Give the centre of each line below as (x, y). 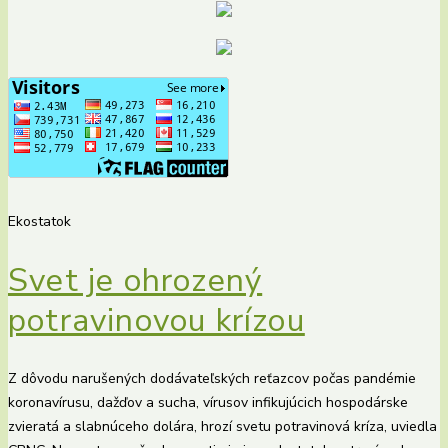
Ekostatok (39, 222)
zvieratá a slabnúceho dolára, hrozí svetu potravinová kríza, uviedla (222, 427)
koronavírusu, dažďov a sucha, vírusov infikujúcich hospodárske (208, 403)
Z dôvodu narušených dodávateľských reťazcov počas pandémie (212, 379)
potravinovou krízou (156, 320)
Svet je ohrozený (135, 280)
